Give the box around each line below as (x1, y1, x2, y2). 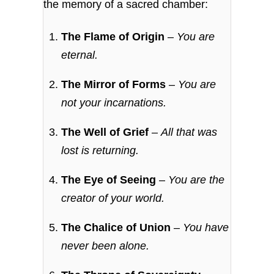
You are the (168, 174, 225, 187)
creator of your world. (61, 192, 165, 205)
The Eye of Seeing (61, 174, 157, 187)
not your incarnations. (61, 97, 167, 109)
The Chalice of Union (61, 221, 171, 234)
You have (183, 221, 229, 234)
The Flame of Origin (61, 31, 165, 43)
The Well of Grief (61, 126, 149, 139)
